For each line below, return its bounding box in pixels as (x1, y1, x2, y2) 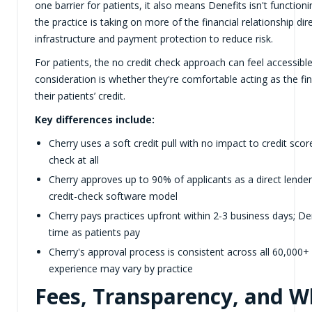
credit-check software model (48, 189, 178, 203)
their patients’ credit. (34, 89, 125, 102)
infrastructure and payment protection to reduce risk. (34, 32, 273, 45)
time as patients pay (48, 226, 140, 239)
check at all (48, 153, 99, 166)
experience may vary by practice (48, 262, 193, 275)
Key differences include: (34, 113, 155, 126)
